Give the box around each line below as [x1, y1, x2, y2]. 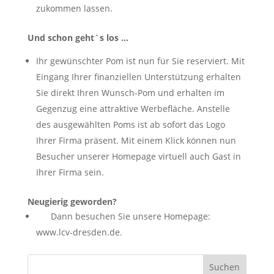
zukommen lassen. [35, 2, 113, 14]
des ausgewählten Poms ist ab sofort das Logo [35, 119, 225, 130]
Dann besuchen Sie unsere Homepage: [35, 210, 210, 222]
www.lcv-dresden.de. [35, 226, 122, 238]
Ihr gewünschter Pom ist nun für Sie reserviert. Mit [35, 55, 245, 67]
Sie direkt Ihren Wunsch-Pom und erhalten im [35, 87, 224, 98]
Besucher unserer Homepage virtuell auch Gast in [35, 150, 241, 162]
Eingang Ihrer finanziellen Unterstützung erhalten [35, 71, 241, 83]
